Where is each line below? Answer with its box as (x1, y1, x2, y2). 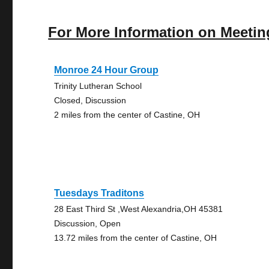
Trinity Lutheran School (54, 81, 142, 91)
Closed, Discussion (54, 95, 127, 105)
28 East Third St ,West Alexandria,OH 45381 (54, 204, 223, 214)
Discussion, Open (54, 219, 121, 228)
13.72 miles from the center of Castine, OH (54, 233, 217, 243)
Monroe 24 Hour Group (54, 65, 159, 75)
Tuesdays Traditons (54, 188, 145, 198)
